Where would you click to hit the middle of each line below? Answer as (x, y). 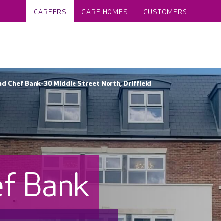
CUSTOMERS (165, 12)
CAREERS (50, 12)
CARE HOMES (105, 12)
